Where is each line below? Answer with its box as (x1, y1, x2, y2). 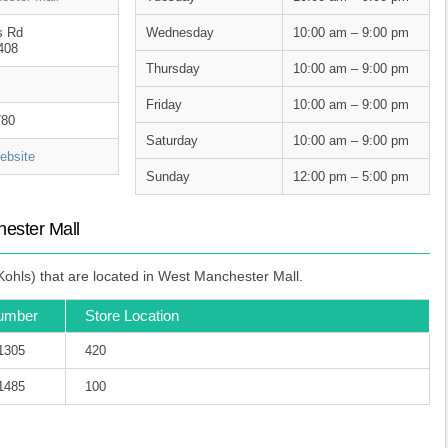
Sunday (145, 169, 190, 184)
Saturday (145, 133, 198, 148)
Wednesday (145, 25, 214, 40)
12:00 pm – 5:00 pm (292, 169, 409, 184)
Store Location (85, 307, 179, 324)
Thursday (145, 61, 200, 76)
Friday (145, 97, 182, 112)
